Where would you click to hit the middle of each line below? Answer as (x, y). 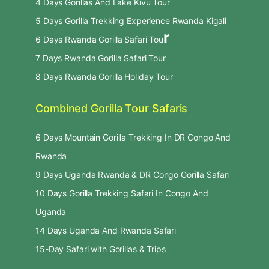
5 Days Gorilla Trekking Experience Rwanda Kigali (131, 20)
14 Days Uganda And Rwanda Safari (106, 230)
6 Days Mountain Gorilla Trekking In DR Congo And (133, 137)
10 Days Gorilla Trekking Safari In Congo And (122, 193)
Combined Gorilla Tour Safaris (112, 108)
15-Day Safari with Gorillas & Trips (101, 249)
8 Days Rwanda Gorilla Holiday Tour (104, 76)
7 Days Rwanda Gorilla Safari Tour (101, 58)
